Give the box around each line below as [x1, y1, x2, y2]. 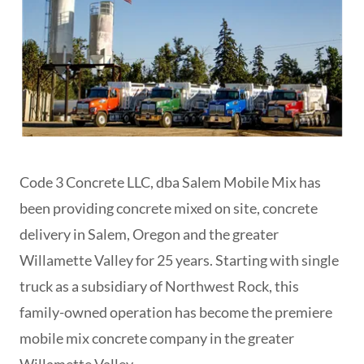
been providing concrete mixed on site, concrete [19, 199, 318, 218]
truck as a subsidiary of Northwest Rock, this [19, 277, 299, 296]
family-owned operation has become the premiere [19, 303, 332, 322]
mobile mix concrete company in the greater [19, 329, 294, 348]
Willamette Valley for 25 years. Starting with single [19, 251, 339, 270]
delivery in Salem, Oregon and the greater [19, 225, 279, 244]
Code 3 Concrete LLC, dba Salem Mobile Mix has [19, 173, 321, 192]
